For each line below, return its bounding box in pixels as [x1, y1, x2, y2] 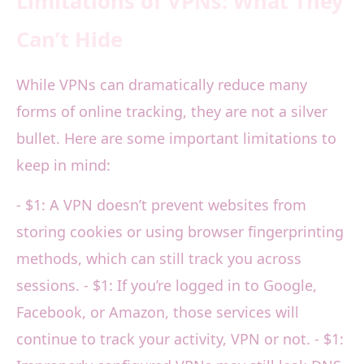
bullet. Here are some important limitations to [16, 128, 336, 149]
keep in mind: [16, 155, 110, 175]
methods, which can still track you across [16, 249, 301, 269]
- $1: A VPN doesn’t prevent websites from [16, 195, 306, 215]
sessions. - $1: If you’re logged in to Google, [16, 275, 317, 296]
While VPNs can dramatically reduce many [16, 75, 307, 95]
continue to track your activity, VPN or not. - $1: [16, 329, 344, 349]
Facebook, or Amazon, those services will [16, 302, 299, 323]
